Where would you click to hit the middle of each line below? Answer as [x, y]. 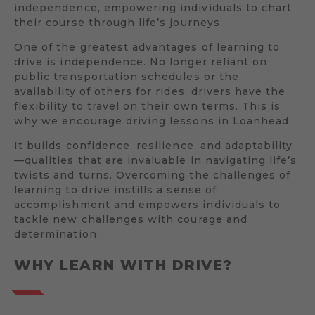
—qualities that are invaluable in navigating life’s [156, 160]
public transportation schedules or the [127, 76]
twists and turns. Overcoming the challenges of [153, 175]
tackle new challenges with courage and [131, 219]
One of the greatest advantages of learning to [147, 47]
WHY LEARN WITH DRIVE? [123, 265]
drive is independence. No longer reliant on [141, 62]
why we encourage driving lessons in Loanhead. [153, 121]
